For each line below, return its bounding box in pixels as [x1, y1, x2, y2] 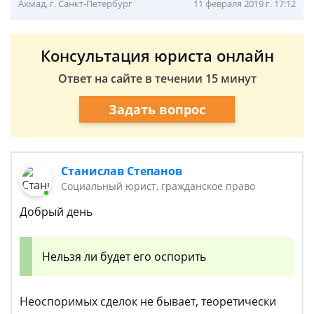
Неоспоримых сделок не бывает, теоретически [20, 294, 276, 310]
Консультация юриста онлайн [40, 45, 274, 66]
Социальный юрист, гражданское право [61, 179, 256, 193]
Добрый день [20, 204, 93, 220]
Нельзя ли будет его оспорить [42, 249, 209, 265]
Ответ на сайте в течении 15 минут [57, 71, 257, 86]
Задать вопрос [109, 100, 205, 118]
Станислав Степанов [61, 163, 183, 179]
